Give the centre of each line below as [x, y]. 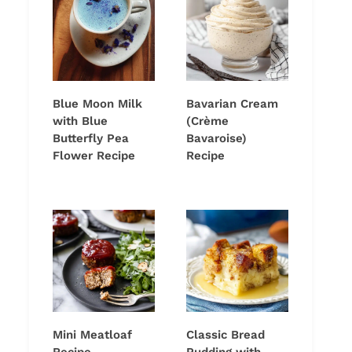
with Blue [80, 121]
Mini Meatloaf [92, 335]
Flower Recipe [94, 156]
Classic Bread [225, 335]
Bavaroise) [216, 139]
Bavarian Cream [232, 104]
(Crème [207, 121]
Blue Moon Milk [97, 104]
